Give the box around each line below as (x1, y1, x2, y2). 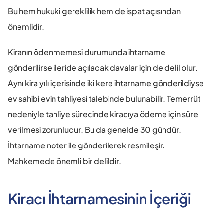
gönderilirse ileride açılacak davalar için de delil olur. (8, 62, 198, 73)
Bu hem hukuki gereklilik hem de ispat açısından (8, 5, 181, 16)
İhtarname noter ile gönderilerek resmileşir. (8, 140, 165, 150)
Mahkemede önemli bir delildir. (8, 155, 121, 166)
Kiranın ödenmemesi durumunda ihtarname (8, 46, 165, 57)
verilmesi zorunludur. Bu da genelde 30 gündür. (8, 124, 181, 135)
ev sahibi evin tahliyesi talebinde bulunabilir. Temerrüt (8, 93, 200, 104)
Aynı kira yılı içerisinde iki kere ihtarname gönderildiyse (8, 77, 204, 88)
